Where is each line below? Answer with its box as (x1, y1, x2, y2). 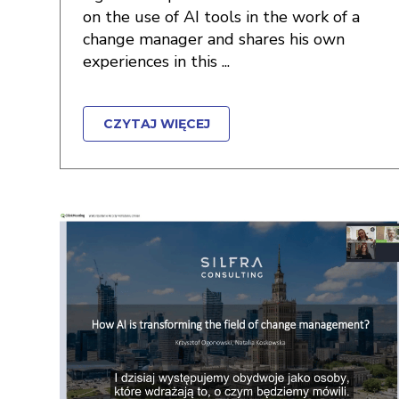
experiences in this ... (83, 51, 230, 72)
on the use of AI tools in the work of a (83, 6, 360, 28)
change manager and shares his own (83, 28, 345, 50)
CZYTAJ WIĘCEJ (102, 116, 210, 132)
